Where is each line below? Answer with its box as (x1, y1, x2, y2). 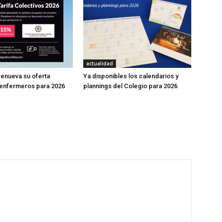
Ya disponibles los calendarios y (83, 72, 178, 80)
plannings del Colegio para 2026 (83, 82, 177, 90)
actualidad (86, 60, 113, 67)
